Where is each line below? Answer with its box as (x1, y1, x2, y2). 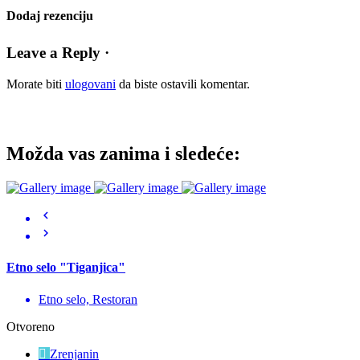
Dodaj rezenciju (6, 8, 93, 22)
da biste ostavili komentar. (116, 77, 250, 92)
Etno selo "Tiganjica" (6, 260, 125, 275)
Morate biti (6, 77, 65, 92)
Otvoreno (6, 319, 55, 333)
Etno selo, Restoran (39, 292, 137, 306)
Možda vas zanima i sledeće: (6, 143, 240, 165)
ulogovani (65, 77, 116, 92)
